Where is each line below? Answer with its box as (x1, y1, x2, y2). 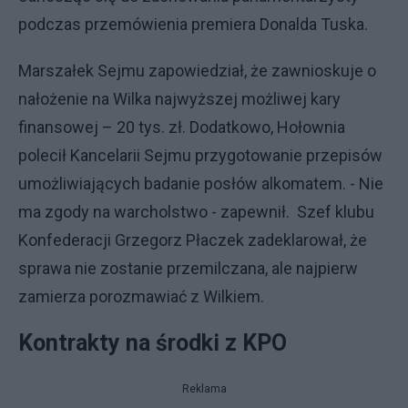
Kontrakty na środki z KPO (18, 330, 292, 356)
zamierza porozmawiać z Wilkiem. (18, 287, 271, 306)
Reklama (181, 382, 227, 395)
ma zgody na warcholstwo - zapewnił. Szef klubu (18, 202, 374, 221)
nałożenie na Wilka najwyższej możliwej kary (18, 89, 341, 108)
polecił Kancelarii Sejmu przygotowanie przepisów (18, 146, 382, 165)
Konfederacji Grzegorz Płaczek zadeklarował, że (18, 230, 367, 250)
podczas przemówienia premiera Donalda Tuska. (18, 15, 368, 34)
